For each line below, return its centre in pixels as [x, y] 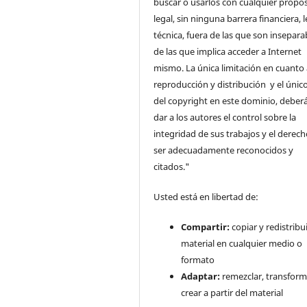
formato [198, 259]
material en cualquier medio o [242, 243]
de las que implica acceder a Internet [228, 51]
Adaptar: [201, 276]
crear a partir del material [232, 292]
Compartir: [206, 226]
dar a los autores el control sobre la [225, 117]
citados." [172, 166]
